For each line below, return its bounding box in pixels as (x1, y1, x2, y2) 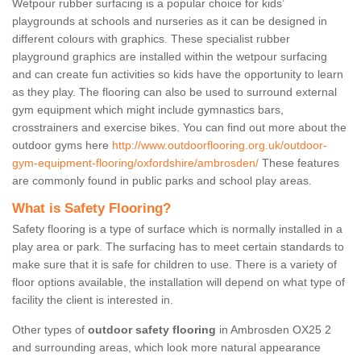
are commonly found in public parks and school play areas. (12, 174, 312, 188)
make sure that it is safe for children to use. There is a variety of (12, 258, 337, 272)
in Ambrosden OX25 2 (219, 323, 331, 337)
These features (259, 156, 339, 170)
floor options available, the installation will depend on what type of (12, 276, 345, 289)
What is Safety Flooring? (12, 201, 171, 217)
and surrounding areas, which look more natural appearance (12, 341, 321, 355)
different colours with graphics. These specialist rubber (12, 32, 290, 46)
